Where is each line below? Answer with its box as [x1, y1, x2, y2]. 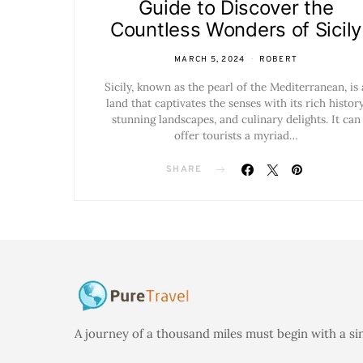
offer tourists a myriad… [173, 128, 298, 143]
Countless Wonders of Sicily [110, 18, 361, 41]
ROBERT [258, 54, 297, 65]
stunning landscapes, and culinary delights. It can [111, 112, 361, 126]
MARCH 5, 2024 [174, 54, 246, 65]
